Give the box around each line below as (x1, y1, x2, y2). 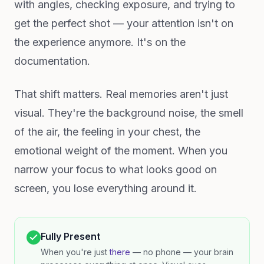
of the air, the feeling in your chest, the (14, 126, 200, 138)
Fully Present (41, 230, 100, 242)
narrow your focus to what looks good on (14, 163, 217, 176)
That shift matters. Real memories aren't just (14, 88, 228, 100)
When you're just (41, 247, 110, 257)
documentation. (14, 55, 90, 67)
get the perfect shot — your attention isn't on (14, 17, 233, 29)
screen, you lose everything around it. (14, 182, 197, 194)
